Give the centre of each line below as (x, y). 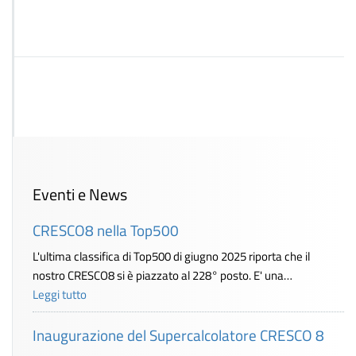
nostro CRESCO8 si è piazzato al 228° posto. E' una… (163, 275)
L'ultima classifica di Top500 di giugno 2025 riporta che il (171, 256)
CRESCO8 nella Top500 (106, 230)
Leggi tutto (60, 294)
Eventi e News (80, 195)
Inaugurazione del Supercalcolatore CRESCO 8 (178, 335)
